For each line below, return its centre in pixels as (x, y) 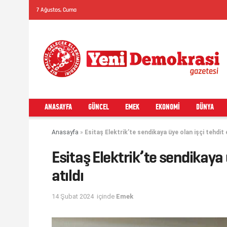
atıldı (68, 175)
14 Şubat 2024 (73, 196)
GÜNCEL (99, 107)
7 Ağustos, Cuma (56, 10)
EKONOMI (168, 107)
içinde (106, 196)
